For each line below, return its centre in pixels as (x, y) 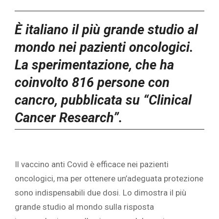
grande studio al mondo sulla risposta (84, 207)
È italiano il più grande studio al (106, 30)
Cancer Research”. (69, 118)
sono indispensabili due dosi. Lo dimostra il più (100, 193)
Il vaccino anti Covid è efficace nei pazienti (92, 164)
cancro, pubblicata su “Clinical (103, 100)
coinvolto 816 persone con (92, 82)
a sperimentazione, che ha (98, 65)
